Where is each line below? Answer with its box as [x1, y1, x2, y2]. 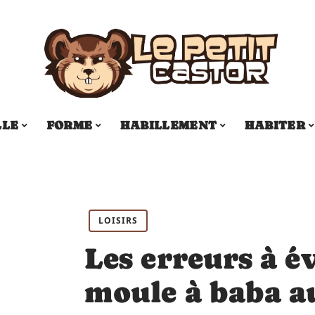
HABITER [244, 117, 306, 132]
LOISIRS [98, 214, 138, 226]
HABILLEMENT [120, 117, 217, 132]
